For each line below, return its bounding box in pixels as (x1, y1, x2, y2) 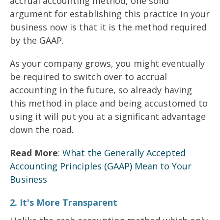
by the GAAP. (10, 34, 66, 47)
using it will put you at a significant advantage (10, 110, 206, 123)
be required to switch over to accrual (10, 71, 167, 83)
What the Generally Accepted (62, 147, 186, 159)
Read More (10, 147, 58, 159)
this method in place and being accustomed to (10, 97, 208, 110)
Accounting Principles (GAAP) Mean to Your (10, 160, 192, 172)
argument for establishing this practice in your (10, 8, 210, 20)
